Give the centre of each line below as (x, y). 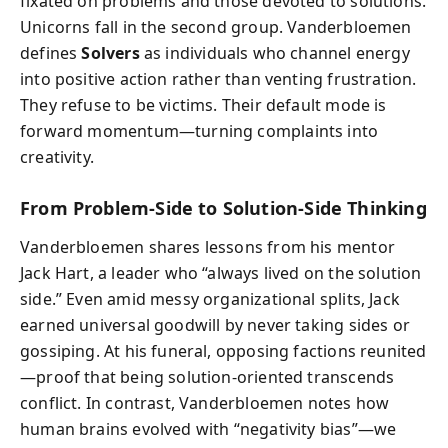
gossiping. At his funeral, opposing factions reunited (223, 350)
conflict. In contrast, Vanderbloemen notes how (205, 402)
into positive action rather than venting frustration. (218, 79)
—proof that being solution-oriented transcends (207, 376)
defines (51, 53)
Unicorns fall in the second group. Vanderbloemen (216, 27)
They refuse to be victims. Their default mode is (203, 105)
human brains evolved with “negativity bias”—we (208, 428)
